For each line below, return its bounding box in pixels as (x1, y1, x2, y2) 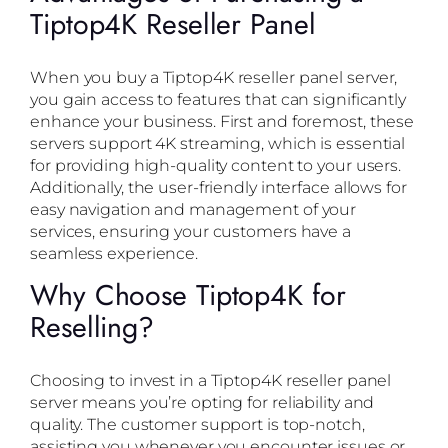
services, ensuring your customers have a (30, 221, 351, 242)
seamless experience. (30, 243, 198, 264)
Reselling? (30, 307, 155, 349)
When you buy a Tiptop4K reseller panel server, (30, 67, 398, 88)
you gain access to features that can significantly (30, 89, 406, 110)
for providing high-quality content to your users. (30, 155, 402, 176)
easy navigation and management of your (30, 199, 357, 220)
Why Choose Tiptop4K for (30, 275, 346, 317)
